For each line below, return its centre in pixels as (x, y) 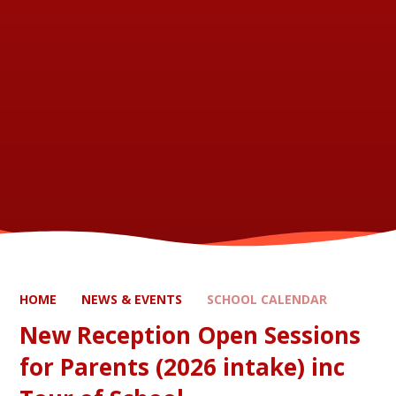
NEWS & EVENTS (132, 299)
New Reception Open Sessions (190, 335)
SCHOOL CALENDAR (267, 299)
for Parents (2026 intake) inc (183, 366)
